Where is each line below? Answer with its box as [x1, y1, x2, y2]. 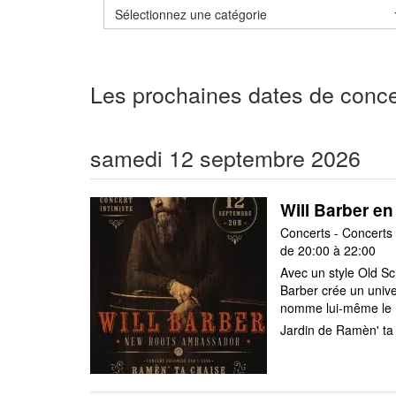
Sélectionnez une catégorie [115, 5, 267, 23]
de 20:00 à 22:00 [280, 241, 376, 259]
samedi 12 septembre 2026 [90, 141, 361, 173]
